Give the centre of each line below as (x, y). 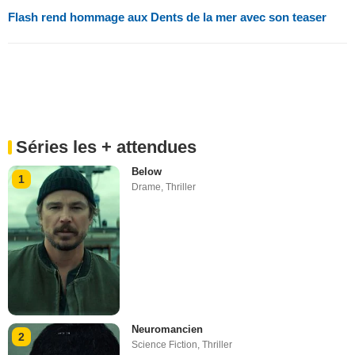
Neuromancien (168, 329)
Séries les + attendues (106, 147)
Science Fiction (165, 344)
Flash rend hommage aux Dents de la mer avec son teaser (167, 17)
